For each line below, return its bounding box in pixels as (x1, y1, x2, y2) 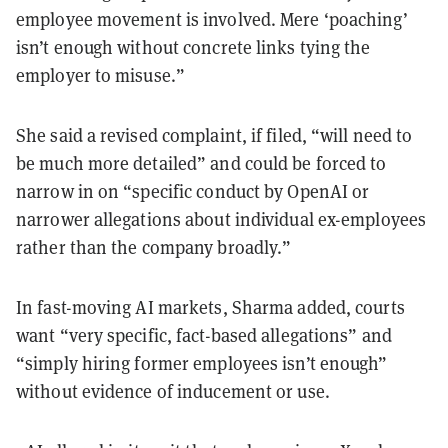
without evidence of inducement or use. (16, 378, 330, 403)
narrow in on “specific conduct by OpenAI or (16, 178, 370, 203)
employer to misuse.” (16, 62, 186, 87)
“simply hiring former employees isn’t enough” (16, 350, 388, 375)
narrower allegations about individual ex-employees (16, 206, 427, 231)
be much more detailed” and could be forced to (16, 150, 387, 175)
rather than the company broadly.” (16, 234, 292, 259)
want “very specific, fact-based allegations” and (16, 322, 392, 347)
